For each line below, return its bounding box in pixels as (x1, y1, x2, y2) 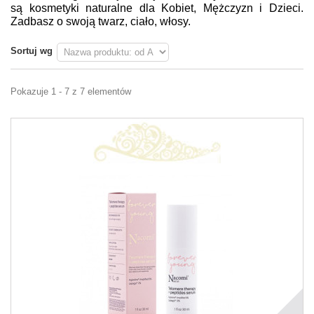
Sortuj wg (11, 46, 53, 56)
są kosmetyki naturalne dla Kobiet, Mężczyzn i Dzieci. (11, 2, 303, 14)
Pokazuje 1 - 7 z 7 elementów (11, 86, 131, 97)
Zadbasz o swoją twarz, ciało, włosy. (11, 15, 191, 27)
